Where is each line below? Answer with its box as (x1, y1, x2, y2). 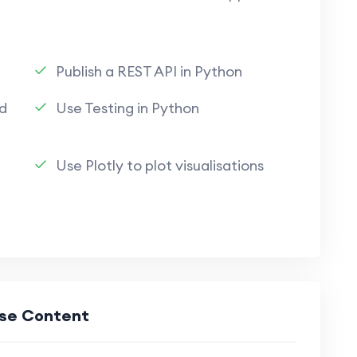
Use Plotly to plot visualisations (55, 156, 264, 175)
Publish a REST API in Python (55, 62, 242, 80)
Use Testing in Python (55, 99, 199, 117)
